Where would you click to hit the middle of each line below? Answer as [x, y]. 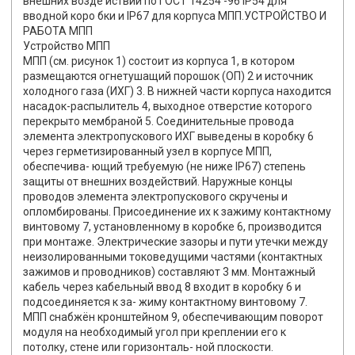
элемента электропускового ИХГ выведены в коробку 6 [168, 137]
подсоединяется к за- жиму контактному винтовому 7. [165, 302]
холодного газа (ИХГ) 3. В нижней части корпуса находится [177, 92]
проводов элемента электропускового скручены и [155, 197]
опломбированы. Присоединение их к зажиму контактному [177, 212]
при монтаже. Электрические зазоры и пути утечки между [176, 242]
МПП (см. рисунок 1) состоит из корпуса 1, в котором [159, 61]
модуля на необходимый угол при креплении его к [155, 332]
